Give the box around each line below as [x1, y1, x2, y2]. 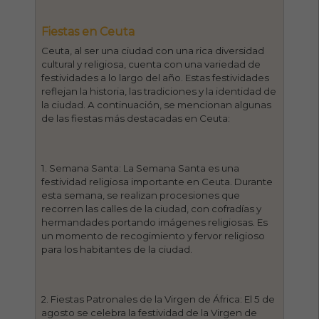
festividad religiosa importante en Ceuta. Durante [41, 175, 273, 187]
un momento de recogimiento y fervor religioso [41, 229, 266, 241]
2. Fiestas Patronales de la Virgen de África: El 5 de [41, 293, 276, 305]
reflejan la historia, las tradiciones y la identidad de [41, 85, 277, 97]
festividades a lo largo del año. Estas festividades [41, 71, 270, 83]
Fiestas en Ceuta [41, 24, 135, 38]
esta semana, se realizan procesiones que [41, 189, 241, 201]
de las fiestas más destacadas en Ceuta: [41, 112, 231, 124]
